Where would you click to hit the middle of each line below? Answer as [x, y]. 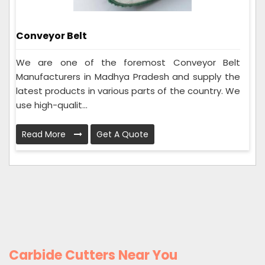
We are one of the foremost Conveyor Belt [128, 63]
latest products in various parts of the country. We [128, 91]
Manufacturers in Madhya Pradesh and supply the [128, 77]
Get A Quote [122, 135]
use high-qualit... [52, 105]
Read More [45, 135]
